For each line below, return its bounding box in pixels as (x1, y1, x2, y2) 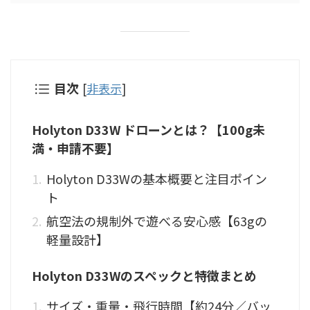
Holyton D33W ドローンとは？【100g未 (32, 120, 265, 138)
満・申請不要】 (32, 138, 119, 157)
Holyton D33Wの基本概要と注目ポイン (46, 169, 267, 188)
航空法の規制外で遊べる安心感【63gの (46, 211, 267, 230)
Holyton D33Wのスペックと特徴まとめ (32, 266, 257, 284)
